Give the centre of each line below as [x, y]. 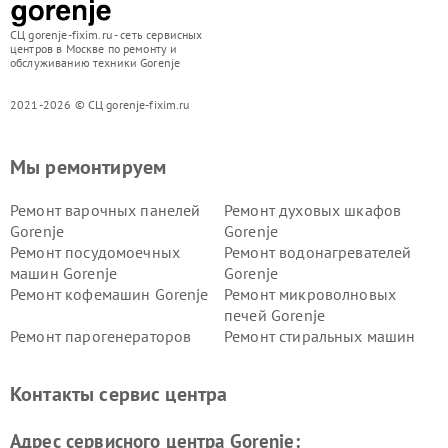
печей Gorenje [274, 315]
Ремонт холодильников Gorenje [123, 378]
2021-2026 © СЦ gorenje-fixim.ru [100, 104]
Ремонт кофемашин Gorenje [109, 294]
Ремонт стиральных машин [320, 336]
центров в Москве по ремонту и [94, 48]
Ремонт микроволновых [310, 294]
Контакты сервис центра [119, 394]
